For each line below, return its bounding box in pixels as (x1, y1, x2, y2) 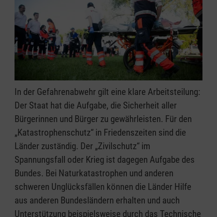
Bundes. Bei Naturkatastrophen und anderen (15, 167, 173, 179)
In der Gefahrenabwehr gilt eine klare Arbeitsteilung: (15, 86, 200, 97)
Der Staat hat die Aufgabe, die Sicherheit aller (15, 99, 177, 111)
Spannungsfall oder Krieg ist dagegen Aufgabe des (15, 154, 195, 165)
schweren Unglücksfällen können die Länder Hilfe (15, 181, 191, 192)
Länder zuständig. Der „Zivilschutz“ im (15, 140, 150, 152)
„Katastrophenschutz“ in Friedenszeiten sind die (15, 126, 186, 138)
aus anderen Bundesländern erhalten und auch (15, 194, 180, 206)
